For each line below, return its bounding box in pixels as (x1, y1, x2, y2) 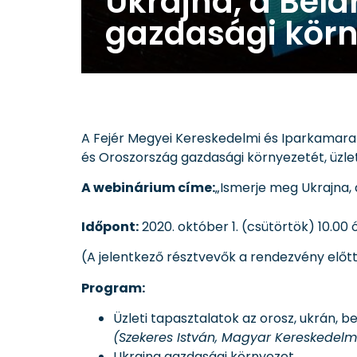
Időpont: (81, 217, 139, 236)
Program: (81, 278, 145, 297)
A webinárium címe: (81, 178, 215, 197)
